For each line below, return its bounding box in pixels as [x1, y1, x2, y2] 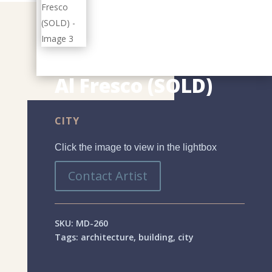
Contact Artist [67, 168, 148, 185]
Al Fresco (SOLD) [54, 72, 212, 99]
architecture [80, 231, 134, 243]
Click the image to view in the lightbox [54, 142, 217, 153]
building [138, 231, 173, 243]
